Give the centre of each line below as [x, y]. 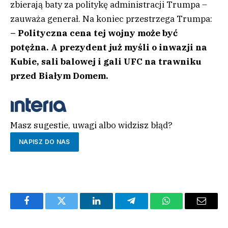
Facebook [44, 208]
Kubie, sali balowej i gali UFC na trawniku [106, 62]
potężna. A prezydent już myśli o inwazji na [109, 48]
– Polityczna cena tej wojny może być [94, 33]
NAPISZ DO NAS [45, 142]
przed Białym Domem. [59, 76]
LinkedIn [113, 208]
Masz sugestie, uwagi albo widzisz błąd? [91, 125]
